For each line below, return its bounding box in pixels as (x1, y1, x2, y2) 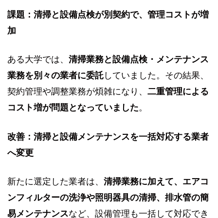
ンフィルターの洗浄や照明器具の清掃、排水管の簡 (7, 193, 209, 202)
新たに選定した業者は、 (7, 177, 104, 186)
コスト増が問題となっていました (7, 103, 139, 113)
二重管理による (147, 87, 209, 97)
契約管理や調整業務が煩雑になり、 (7, 87, 147, 97)
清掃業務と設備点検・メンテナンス (69, 54, 209, 65)
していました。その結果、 (104, 71, 209, 81)
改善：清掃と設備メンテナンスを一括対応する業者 (7, 131, 209, 142)
